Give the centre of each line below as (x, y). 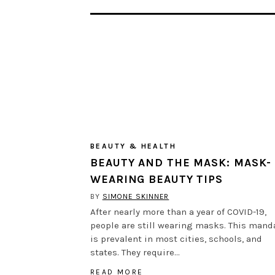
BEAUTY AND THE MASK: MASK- (181, 162)
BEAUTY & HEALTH (133, 146)
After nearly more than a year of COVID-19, (178, 211)
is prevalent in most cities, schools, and (176, 238)
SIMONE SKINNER (136, 196)
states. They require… (135, 252)
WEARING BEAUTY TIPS (157, 179)
